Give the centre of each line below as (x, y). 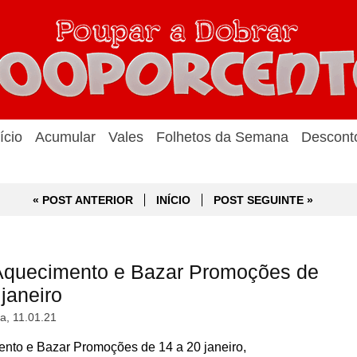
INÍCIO (173, 200)
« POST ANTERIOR (82, 200)
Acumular (65, 137)
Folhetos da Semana (222, 137)
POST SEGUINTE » (263, 200)
